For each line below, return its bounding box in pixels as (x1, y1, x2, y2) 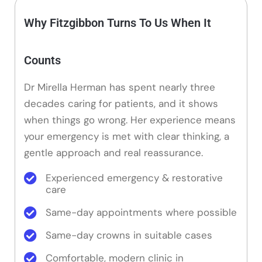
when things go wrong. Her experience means (24, 113, 236, 126)
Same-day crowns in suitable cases (46, 228, 212, 242)
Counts (24, 53, 61, 67)
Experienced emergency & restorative (46, 171, 223, 184)
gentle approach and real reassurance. (24, 146, 203, 159)
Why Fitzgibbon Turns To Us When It (24, 15, 211, 30)
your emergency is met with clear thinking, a (24, 129, 229, 143)
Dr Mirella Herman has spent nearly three (24, 80, 215, 94)
